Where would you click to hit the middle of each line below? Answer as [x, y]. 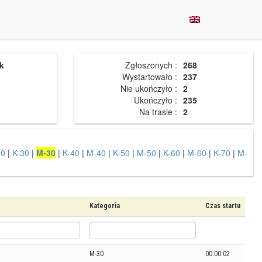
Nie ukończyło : [149, 88]
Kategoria [105, 206]
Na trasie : [158, 112]
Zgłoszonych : [151, 65]
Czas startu [223, 206]
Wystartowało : [150, 77]
